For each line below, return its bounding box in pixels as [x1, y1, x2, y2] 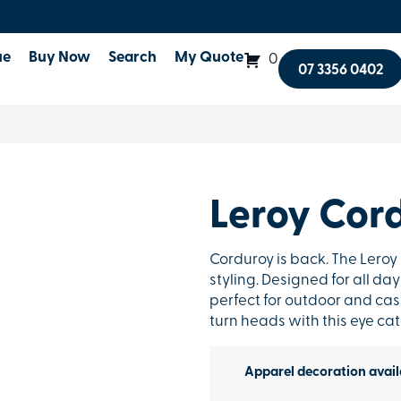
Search [108, 50, 158, 65]
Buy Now [29, 50, 91, 65]
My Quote [175, 50, 244, 65]
